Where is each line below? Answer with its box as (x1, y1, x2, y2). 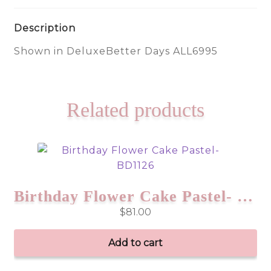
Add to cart (108, 237, 163, 249)
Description (13, 22, 76, 34)
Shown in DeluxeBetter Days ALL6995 (13, 45, 218, 57)
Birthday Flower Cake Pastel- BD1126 (237, 187, 253, 205)
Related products (67, 99, 204, 122)
